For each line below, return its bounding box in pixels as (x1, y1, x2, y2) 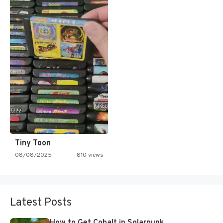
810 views (76, 151, 103, 159)
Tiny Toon (15, 138, 51, 148)
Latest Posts (10, 196, 72, 210)
